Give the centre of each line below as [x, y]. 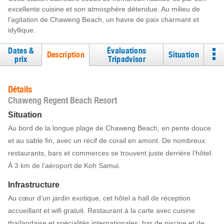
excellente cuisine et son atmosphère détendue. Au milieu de [104, 9]
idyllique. [22, 30]
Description [66, 55]
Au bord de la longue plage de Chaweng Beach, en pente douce [109, 128]
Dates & [21, 50]
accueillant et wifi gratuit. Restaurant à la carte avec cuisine [101, 210]
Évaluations [127, 50]
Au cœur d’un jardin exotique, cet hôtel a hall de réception [99, 198]
